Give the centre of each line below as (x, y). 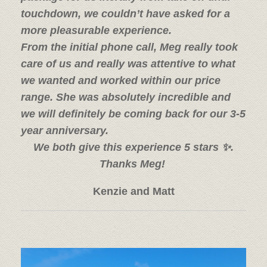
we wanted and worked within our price (121, 80)
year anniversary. (65, 130)
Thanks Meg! (133, 164)
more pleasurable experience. (96, 30)
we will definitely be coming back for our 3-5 (133, 114)
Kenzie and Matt (133, 191)
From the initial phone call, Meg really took (129, 47)
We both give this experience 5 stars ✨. (133, 147)
